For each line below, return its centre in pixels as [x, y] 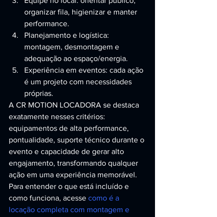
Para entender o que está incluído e [70, 186]
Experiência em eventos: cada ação [85, 70]
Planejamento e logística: [68, 35]
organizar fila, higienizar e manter [82, 12]
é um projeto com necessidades [79, 82]
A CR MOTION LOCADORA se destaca [75, 105]
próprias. [39, 93]
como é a [105, 198]
